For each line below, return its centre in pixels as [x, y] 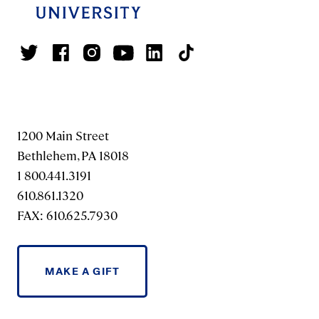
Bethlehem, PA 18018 [73, 155]
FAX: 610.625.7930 [67, 215]
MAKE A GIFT [83, 271]
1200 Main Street [63, 135]
